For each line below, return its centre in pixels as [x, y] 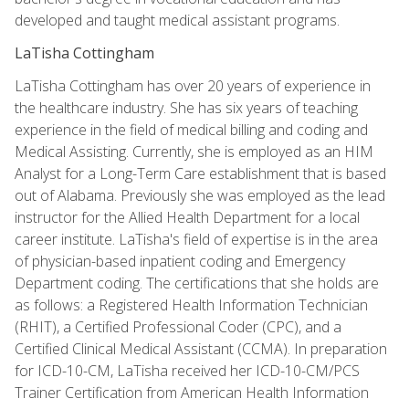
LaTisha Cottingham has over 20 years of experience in [193, 85]
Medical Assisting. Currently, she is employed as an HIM [194, 151]
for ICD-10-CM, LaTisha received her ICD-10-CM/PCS [187, 370]
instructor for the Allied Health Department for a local [187, 217]
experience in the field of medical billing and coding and [191, 129]
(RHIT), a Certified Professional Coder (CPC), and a [178, 326]
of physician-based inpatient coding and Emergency [180, 261]
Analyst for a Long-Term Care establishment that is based [200, 173]
